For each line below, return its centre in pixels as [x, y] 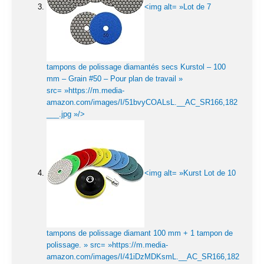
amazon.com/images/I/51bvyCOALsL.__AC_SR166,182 [142, 102]
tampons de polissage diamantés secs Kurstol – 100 [136, 67]
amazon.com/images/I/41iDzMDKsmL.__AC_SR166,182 [143, 256]
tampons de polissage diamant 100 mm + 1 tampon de [140, 233]
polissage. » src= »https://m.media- [107, 245]
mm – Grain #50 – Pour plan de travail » [115, 78]
